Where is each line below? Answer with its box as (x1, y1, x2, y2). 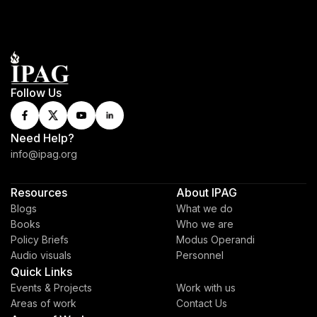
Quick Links (11, 265, 72, 279)
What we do (176, 202, 233, 214)
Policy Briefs (11, 234, 69, 246)
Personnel (176, 249, 224, 261)
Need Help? (11, 131, 74, 145)
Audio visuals (11, 249, 71, 261)
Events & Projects (11, 282, 92, 294)
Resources (11, 185, 67, 200)
